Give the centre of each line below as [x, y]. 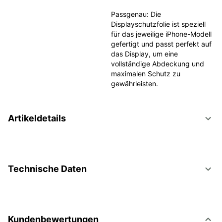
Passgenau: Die [136, 14]
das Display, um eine [144, 54]
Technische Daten [47, 169]
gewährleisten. [134, 83]
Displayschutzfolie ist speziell [158, 24]
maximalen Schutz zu [145, 74]
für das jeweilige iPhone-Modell [161, 34]
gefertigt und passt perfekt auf [161, 44]
